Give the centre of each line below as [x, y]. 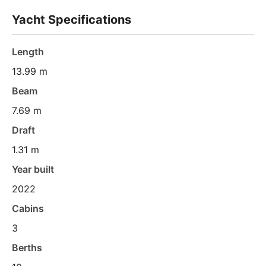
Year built [33, 169]
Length [28, 52]
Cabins [28, 208]
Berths [27, 248]
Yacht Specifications [72, 20]
